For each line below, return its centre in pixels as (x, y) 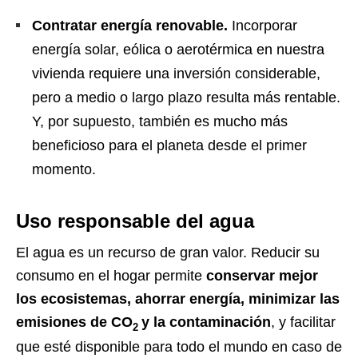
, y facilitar (303, 322)
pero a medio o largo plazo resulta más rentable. (186, 98)
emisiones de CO (74, 322)
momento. (64, 170)
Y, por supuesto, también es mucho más (160, 122)
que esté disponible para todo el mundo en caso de (179, 347)
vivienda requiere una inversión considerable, (176, 74)
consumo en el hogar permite (111, 276)
